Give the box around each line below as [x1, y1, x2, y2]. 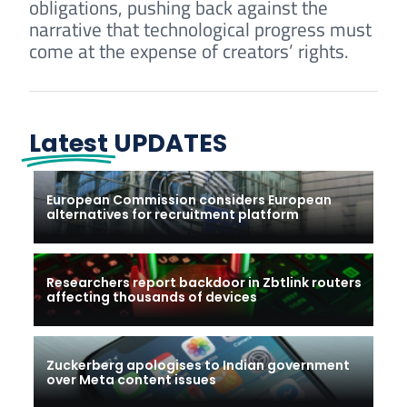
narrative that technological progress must [29, 14, 372, 44]
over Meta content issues [46, 370, 217, 389]
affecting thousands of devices [46, 287, 258, 306]
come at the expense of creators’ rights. [29, 35, 349, 65]
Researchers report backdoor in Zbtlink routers [46, 273, 362, 292]
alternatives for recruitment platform [46, 205, 300, 224]
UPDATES [114, 125, 227, 160]
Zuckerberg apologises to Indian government [46, 355, 351, 374]
